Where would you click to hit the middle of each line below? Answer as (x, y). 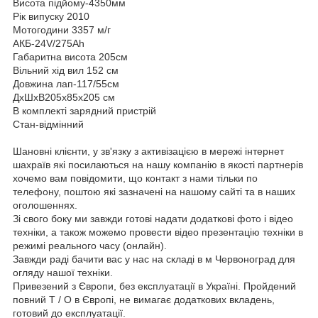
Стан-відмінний (48, 124)
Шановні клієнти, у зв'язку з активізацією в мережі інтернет (148, 151)
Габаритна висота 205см (70, 56)
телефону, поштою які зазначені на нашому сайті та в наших (154, 191)
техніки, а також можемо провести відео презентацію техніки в (158, 232)
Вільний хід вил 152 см (66, 70)
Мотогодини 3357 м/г (62, 29)
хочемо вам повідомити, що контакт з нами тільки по (135, 178)
